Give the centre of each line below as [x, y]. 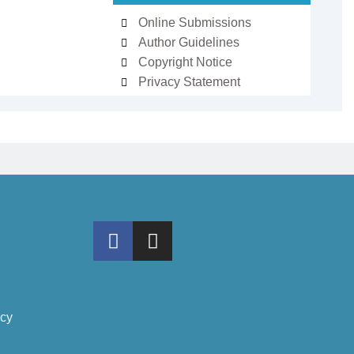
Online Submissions [195, 23]
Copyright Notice [186, 62]
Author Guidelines [189, 42]
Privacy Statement [190, 82]
